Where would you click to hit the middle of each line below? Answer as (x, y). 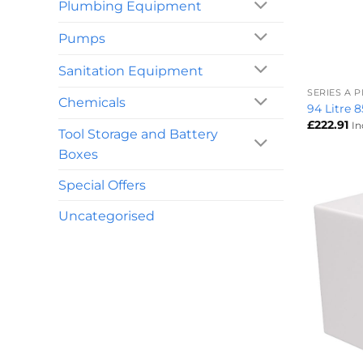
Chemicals (92, 103)
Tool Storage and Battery (138, 135)
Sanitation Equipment (131, 70)
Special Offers (102, 186)
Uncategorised (107, 216)
